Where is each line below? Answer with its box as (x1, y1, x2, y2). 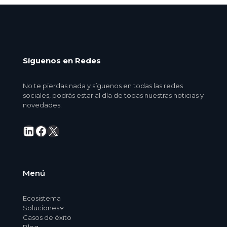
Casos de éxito (23, 213, 71, 222)
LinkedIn (22, 123, 75, 138)
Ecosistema (23, 194, 61, 203)
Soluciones (23, 204, 59, 212)
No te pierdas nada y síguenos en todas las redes (23, 82, 183, 90)
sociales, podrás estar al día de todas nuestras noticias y (23, 91, 204, 100)
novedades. (23, 101, 62, 109)
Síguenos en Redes (23, 56, 101, 66)
